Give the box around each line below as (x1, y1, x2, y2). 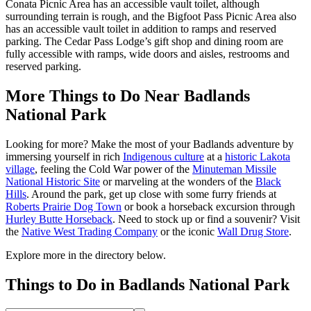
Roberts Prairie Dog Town (6, 200, 121, 212)
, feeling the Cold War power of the (35, 162, 192, 175)
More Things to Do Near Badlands (6, 86, 250, 105)
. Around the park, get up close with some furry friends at (26, 187, 276, 200)
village (6, 162, 35, 175)
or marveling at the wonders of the (100, 175, 255, 187)
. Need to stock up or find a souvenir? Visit (112, 212, 300, 225)
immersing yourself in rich (6, 150, 123, 162)
